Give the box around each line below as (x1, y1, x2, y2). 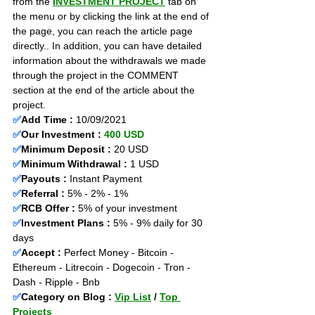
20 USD (111, 143, 148, 155)
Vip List (115, 291, 151, 302)
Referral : (21, 188, 67, 199)
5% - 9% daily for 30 (110, 217, 205, 229)
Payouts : (21, 173, 67, 184)
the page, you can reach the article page (13, 25, 195, 37)
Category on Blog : (21, 291, 115, 302)
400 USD (104, 129, 144, 140)
